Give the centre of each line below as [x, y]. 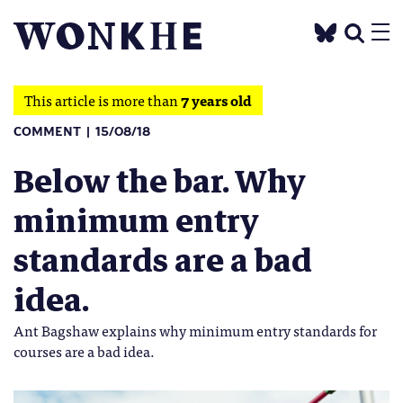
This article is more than [103, 100]
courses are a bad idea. [84, 351]
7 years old [216, 100]
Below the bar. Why [160, 182]
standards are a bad [163, 261]
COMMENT [47, 132]
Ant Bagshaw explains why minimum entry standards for [195, 330]
